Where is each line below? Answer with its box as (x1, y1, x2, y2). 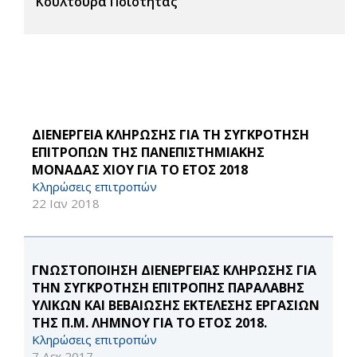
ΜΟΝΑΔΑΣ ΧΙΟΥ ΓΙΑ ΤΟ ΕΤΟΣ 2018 (32, 161, 248, 179)
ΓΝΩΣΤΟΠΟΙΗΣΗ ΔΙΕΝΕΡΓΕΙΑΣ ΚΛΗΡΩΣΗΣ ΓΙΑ (32, 261, 316, 280)
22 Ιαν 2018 (32, 195, 100, 212)
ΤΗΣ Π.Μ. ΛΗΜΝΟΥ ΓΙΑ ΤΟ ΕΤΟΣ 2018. (32, 314, 267, 332)
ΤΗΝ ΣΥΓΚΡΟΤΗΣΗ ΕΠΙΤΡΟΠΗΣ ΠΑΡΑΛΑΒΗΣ (32, 279, 304, 297)
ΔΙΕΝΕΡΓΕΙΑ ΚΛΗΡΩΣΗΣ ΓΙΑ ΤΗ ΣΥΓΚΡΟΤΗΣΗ (32, 126, 309, 144)
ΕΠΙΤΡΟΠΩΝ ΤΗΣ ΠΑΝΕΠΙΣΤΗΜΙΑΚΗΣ (32, 143, 265, 162)
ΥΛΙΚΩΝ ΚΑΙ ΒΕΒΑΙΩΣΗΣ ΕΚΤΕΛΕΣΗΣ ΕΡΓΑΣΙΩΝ (32, 296, 320, 315)
